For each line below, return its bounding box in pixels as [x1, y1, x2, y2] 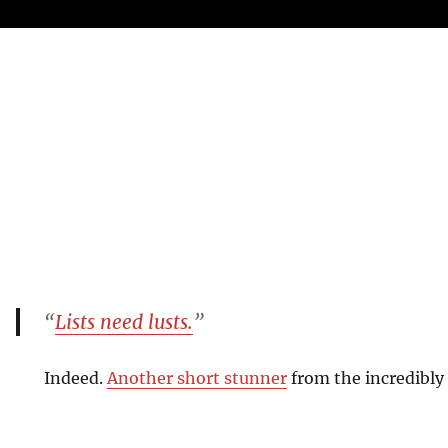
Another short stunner [107, 368, 287, 388]
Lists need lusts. [55, 310, 193, 334]
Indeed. [44, 368, 107, 388]
